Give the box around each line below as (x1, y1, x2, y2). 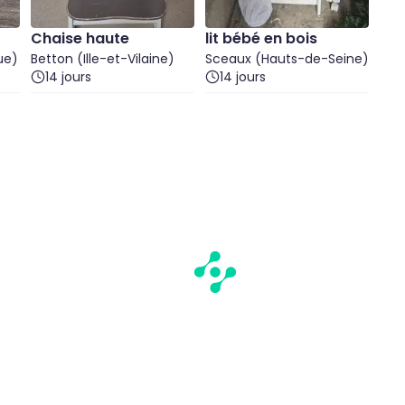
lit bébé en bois (205, 28, 317, 49)
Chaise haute (31, 28, 129, 49)
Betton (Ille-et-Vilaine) (31, 50, 174, 68)
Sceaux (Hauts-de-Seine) (205, 50, 369, 68)
